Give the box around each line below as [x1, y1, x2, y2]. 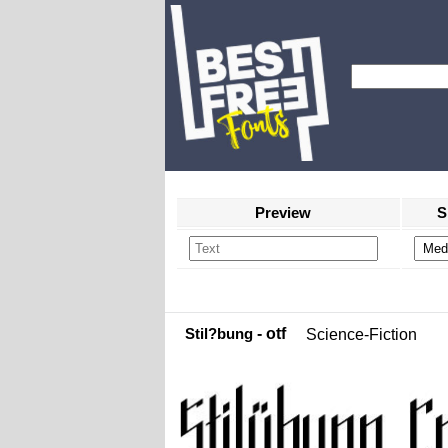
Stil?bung [184, 325, 253, 342]
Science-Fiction [305, 326, 417, 343]
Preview [255, 204, 311, 221]
